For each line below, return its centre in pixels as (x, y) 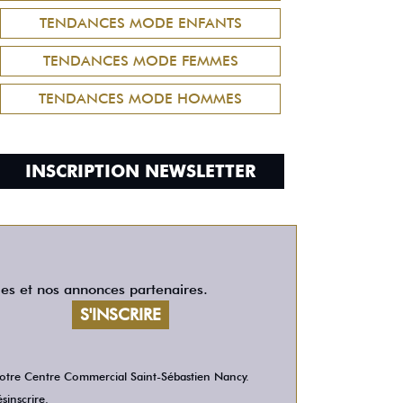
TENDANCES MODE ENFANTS (140, 23)
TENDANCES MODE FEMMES (140, 61)
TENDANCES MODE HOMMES (140, 99)
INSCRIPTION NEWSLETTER (140, 171)
